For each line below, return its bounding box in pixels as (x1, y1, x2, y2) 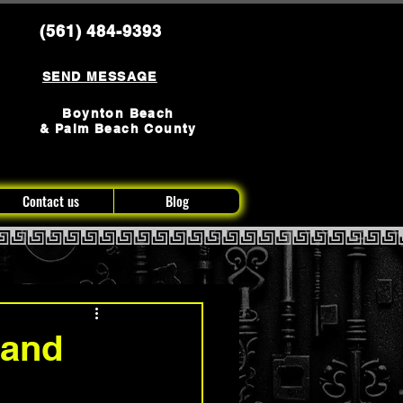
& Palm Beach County (40, 121, 197, 136)
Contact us (22, 191, 79, 210)
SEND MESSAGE (42, 69, 157, 84)
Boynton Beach (62, 106, 175, 121)
